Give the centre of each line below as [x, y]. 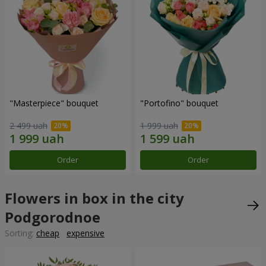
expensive [85, 233]
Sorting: [20, 233]
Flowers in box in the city [94, 198]
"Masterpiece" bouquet [54, 103]
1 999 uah [159, 126]
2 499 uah [28, 126]
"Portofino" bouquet [179, 103]
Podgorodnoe [53, 217]
